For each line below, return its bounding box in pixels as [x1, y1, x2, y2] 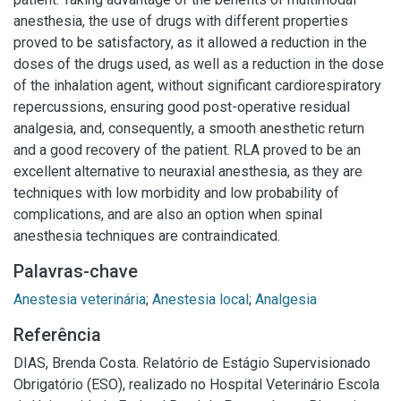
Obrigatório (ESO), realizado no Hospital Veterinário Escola [13, 376, 380, 393]
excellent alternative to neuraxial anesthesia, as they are [13, 163, 363, 180]
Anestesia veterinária [13, 291, 146, 308]
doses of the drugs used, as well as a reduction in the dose [13, 55, 384, 73]
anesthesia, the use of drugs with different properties [13, 13, 348, 30]
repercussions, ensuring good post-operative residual [13, 98, 350, 115]
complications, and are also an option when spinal [13, 206, 322, 223]
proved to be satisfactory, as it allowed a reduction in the [13, 34, 367, 51]
